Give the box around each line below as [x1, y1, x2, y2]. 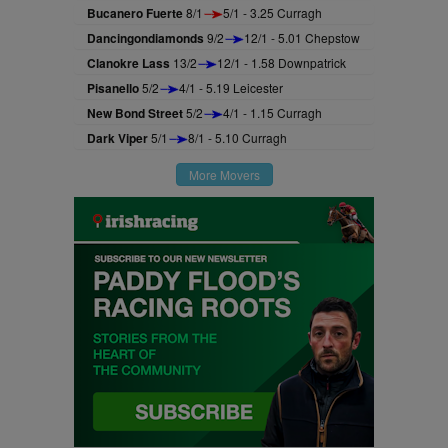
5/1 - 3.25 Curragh [223, 4, 322, 21]
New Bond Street [87, 104, 183, 122]
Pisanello [87, 79, 139, 97]
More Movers [188, 166, 260, 183]
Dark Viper [87, 129, 148, 147]
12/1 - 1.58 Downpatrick [217, 54, 346, 71]
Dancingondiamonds [87, 29, 204, 47]
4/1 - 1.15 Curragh [223, 104, 322, 121]
